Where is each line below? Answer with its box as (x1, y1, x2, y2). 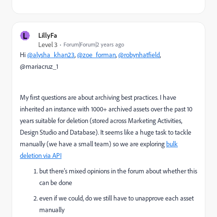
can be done (39, 178, 74, 186)
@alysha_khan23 (27, 50, 75, 59)
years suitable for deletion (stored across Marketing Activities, (20, 116, 182, 124)
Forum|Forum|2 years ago (63, 41, 124, 48)
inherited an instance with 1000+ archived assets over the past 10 (20, 105, 192, 113)
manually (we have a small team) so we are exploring (20, 139, 166, 148)
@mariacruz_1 (20, 62, 58, 70)
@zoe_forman (77, 50, 116, 59)
